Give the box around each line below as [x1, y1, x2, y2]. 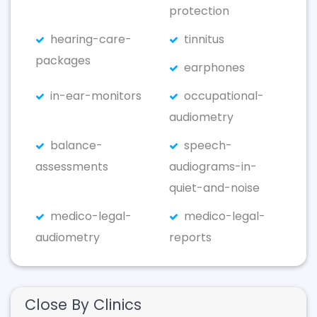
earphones [184, 59, 245, 76]
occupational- [184, 88, 264, 104]
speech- [184, 137, 232, 154]
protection [169, 3, 229, 19]
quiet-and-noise [169, 180, 260, 196]
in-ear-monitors [50, 88, 142, 104]
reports [169, 229, 212, 246]
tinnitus [184, 31, 224, 47]
